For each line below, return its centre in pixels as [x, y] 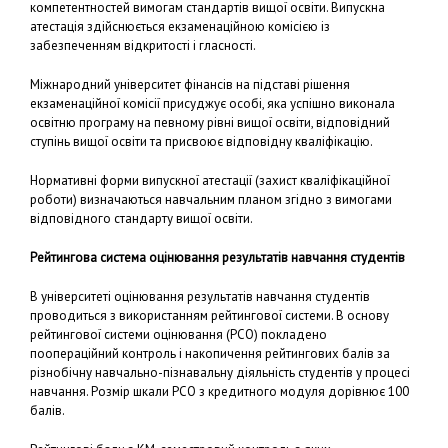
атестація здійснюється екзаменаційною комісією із [180, 26]
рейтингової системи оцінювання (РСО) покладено [178, 334]
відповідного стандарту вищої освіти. [141, 218]
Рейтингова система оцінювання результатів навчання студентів [217, 257]
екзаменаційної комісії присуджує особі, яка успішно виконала [212, 103]
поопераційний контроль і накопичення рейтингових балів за [210, 353]
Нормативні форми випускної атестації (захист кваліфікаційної [210, 180]
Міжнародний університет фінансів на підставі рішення [190, 84]
